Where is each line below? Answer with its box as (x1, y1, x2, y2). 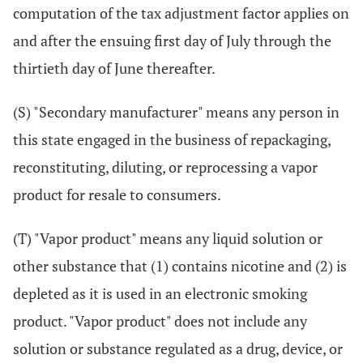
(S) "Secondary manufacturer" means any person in (13, 102, 340, 122)
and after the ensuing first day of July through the (13, 31, 331, 50)
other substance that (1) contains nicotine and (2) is (13, 256, 347, 275)
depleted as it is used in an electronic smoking (13, 284, 307, 303)
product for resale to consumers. (13, 185, 221, 204)
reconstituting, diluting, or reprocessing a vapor (13, 157, 318, 177)
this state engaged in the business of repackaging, (13, 130, 331, 149)
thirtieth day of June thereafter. (13, 58, 216, 78)
